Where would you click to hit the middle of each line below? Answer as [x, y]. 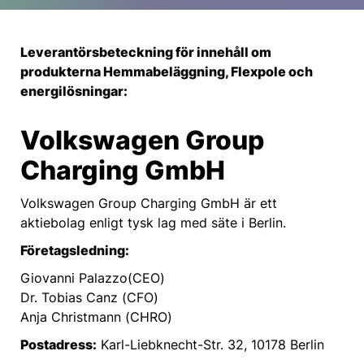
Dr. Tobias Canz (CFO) [89, 297]
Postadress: [58, 344]
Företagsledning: [75, 250]
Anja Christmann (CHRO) [96, 317]
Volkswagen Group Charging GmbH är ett [149, 203]
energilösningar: [74, 91]
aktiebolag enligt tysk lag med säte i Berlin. [153, 223]
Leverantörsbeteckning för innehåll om [146, 52]
